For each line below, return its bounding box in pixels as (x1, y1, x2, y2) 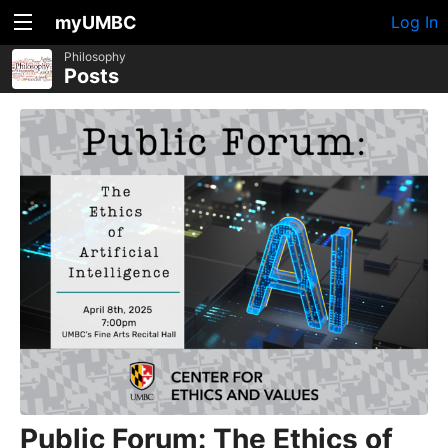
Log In (391, 12, 438, 32)
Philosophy (64, 49, 126, 64)
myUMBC (55, 12, 137, 33)
